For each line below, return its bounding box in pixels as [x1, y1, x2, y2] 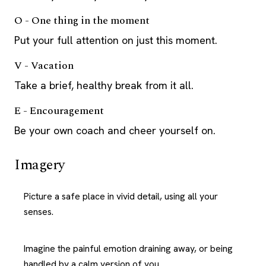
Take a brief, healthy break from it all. [14, 78, 194, 92]
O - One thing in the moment [14, 13, 150, 28]
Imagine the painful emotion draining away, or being [24, 242, 233, 255]
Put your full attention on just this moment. [14, 33, 217, 47]
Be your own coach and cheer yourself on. [14, 123, 216, 137]
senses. [24, 205, 53, 218]
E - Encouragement [14, 103, 104, 119]
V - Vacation [14, 58, 74, 74]
